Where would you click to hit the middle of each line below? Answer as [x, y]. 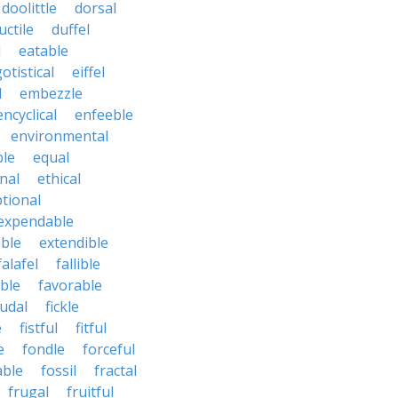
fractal [115, 370]
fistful [39, 328]
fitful [91, 328]
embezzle [51, 93]
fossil [59, 370]
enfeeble [104, 115]
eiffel [88, 72]
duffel [71, 29]
